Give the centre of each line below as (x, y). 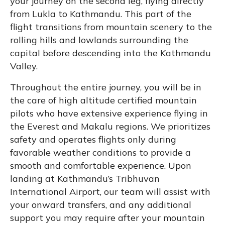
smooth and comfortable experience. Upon (101, 165)
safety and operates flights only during (93, 139)
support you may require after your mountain (107, 217)
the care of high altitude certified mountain (103, 100)
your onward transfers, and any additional (101, 204)
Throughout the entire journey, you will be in (106, 87)
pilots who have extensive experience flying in (109, 113)
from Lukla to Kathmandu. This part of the (101, 14)
